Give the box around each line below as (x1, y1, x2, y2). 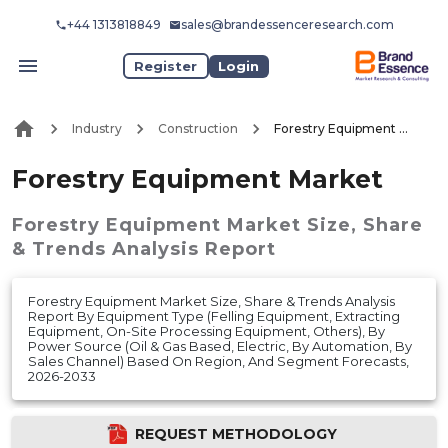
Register (134, 57, 198, 74)
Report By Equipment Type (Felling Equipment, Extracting (28, 307, 400, 324)
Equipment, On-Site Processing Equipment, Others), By (28, 322, 385, 339)
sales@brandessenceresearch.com (180, 17, 394, 32)
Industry (72, 121, 122, 137)
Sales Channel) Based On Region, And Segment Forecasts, (28, 352, 409, 369)
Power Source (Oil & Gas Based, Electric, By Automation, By (28, 337, 412, 354)
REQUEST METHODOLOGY (135, 424, 337, 443)
